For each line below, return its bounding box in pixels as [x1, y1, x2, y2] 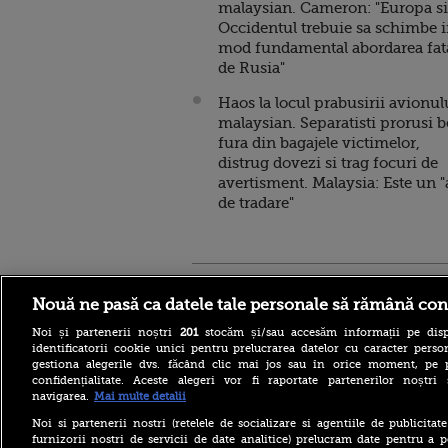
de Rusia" [218, 58, 285, 77]
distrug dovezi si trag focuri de [218, 153, 438, 172]
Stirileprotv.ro [192, 278, 289, 295]
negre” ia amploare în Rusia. [192, 415, 360, 430]
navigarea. [32, 389, 89, 403]
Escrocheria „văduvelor [192, 401, 333, 416]
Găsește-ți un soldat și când [192, 429, 361, 444]
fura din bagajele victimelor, [218, 133, 420, 152]
